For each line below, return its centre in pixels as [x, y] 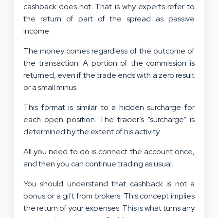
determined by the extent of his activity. [93, 131]
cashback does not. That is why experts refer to [109, 6]
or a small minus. [51, 87]
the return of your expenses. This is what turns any [109, 208]
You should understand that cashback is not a [109, 183]
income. [38, 31]
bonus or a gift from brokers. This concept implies [109, 196]
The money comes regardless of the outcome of [109, 51]
